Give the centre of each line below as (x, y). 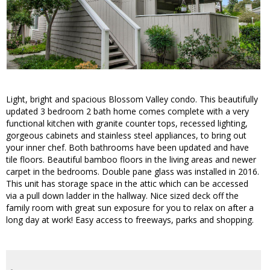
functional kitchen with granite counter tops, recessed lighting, (127, 124)
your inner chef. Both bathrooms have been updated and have (127, 148)
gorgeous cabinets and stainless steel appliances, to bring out (126, 136)
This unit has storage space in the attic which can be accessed (127, 184)
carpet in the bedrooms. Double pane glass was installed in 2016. (133, 172)
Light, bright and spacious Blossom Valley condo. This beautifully (132, 99)
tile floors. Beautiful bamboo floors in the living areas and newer (131, 160)
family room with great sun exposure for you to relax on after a (130, 208)
